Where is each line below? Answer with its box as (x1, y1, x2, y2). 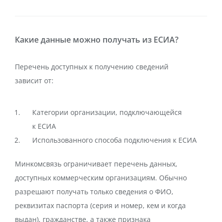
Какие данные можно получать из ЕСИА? (15, 34, 178, 45)
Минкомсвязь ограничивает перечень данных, (15, 159, 177, 168)
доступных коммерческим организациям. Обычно (15, 173, 187, 182)
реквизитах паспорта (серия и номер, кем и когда (15, 201, 186, 210)
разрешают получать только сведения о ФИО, (15, 187, 173, 196)
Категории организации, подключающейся (32, 108, 182, 117)
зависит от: (15, 76, 54, 85)
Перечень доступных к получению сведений (15, 62, 168, 71)
